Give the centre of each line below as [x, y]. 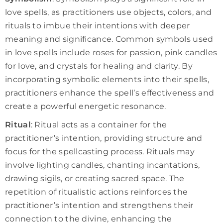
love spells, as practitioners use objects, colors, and [109, 12]
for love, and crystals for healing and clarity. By [99, 66]
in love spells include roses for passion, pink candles [111, 52]
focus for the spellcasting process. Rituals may [100, 151]
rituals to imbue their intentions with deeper [98, 25]
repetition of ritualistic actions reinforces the [97, 192]
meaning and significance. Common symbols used [109, 39]
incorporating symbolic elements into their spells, [107, 79]
